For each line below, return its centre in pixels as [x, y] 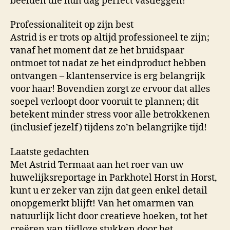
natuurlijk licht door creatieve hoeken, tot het [109, 216]
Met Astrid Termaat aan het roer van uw [97, 165]
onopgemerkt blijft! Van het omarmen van [102, 203]
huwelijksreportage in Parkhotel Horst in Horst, [114, 178]
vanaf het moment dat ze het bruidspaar [97, 51]
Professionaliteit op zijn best [72, 25]
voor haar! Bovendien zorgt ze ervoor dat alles [110, 89]
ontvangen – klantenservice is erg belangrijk [108, 76]
